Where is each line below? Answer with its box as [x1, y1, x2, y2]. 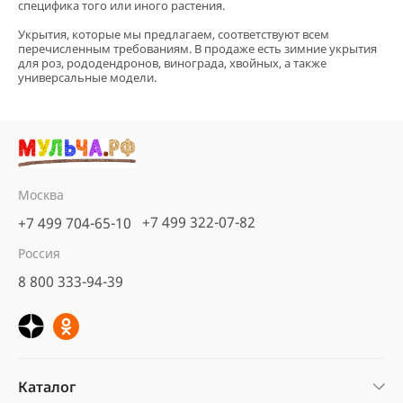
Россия [18, 245, 60, 263]
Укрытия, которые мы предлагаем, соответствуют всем [18, 25, 329, 42]
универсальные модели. [18, 68, 157, 85]
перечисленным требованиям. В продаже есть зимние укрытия [18, 40, 377, 57]
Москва [18, 186, 64, 204]
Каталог [18, 377, 76, 398]
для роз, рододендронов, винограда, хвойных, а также [18, 54, 327, 71]
